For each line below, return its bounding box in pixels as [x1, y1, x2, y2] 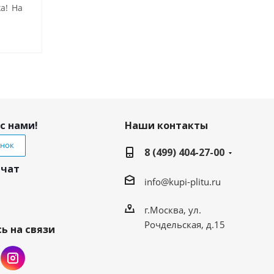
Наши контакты [124, 119, 208, 133]
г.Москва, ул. [144, 204, 201, 216]
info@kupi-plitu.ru [144, 176, 221, 188]
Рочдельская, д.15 [144, 218, 225, 231]
